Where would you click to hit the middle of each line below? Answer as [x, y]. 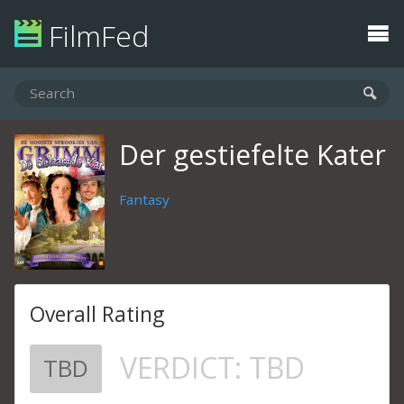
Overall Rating [97, 314]
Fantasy [144, 199]
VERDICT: [184, 367]
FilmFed [95, 36]
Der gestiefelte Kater [252, 155]
